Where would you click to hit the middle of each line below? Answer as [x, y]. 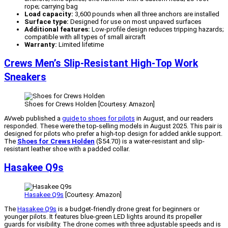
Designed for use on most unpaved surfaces [135, 21]
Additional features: [57, 29]
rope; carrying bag [51, 6]
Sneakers [25, 77]
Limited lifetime [80, 44]
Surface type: [47, 21]
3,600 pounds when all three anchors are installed [146, 14]
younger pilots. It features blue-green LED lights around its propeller [103, 217]
